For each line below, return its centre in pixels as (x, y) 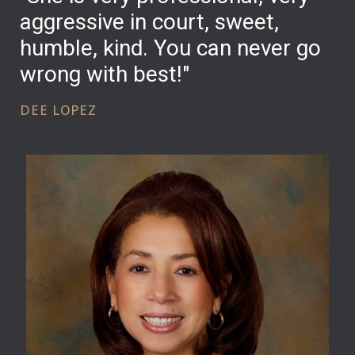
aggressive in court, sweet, (150, 21)
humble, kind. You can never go (171, 48)
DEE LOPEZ (58, 109)
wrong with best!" (105, 74)
